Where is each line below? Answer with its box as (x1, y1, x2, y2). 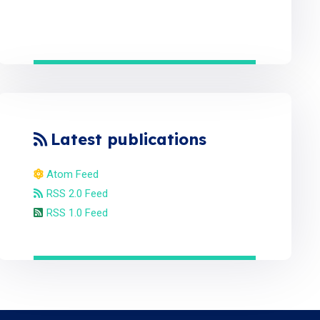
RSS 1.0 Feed (46, 206, 108, 219)
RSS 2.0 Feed (46, 186, 108, 200)
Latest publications (50, 129, 206, 149)
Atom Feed (46, 167, 99, 181)
